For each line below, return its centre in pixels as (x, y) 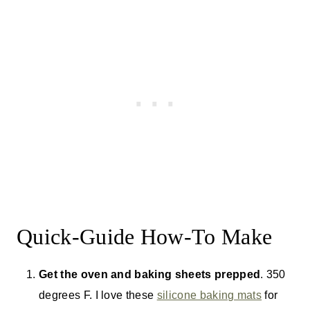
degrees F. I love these (98, 295)
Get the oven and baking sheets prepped (150, 274)
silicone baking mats (209, 295)
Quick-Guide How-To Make (145, 236)
